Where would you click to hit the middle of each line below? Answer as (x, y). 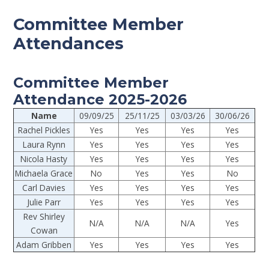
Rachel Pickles (44, 130)
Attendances (69, 43)
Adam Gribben (44, 245)
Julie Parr (44, 202)
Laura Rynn (44, 145)
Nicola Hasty (44, 159)
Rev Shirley (44, 217)
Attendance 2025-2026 (100, 100)
